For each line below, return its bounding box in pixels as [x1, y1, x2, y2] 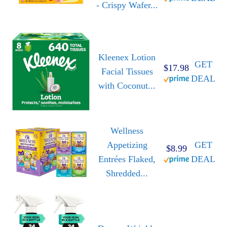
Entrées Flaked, [98, 154, 156, 165]
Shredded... [106, 168, 148, 179]
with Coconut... [98, 81, 156, 91]
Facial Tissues [101, 66, 153, 77]
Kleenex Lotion [98, 52, 156, 63]
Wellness [110, 126, 143, 136]
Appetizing [106, 140, 147, 150]
